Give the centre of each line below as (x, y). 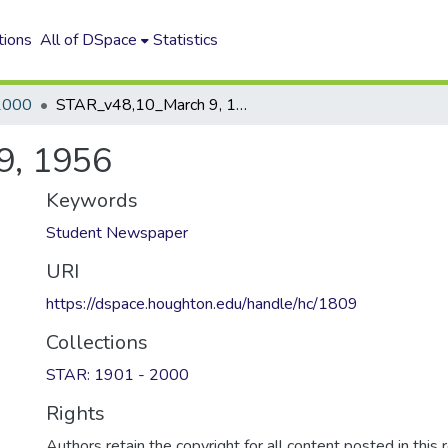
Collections (97, 342)
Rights (75, 413)
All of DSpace (89, 40)
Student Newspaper (117, 233)
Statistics (186, 40)
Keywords (92, 200)
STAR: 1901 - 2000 (117, 375)
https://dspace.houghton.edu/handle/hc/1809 (202, 304)
